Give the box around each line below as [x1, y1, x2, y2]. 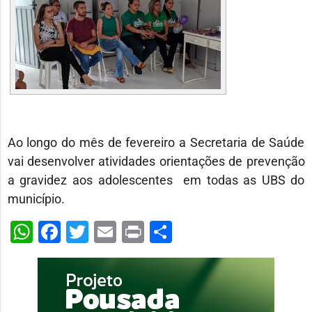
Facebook [60, 218, 157, 245]
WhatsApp [32, 218, 135, 245]
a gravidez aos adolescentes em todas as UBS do [7, 172, 305, 187]
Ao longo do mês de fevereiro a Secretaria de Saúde [7, 134, 305, 150]
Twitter [88, 218, 157, 245]
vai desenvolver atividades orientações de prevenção [7, 153, 305, 169]
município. [7, 191, 65, 206]
